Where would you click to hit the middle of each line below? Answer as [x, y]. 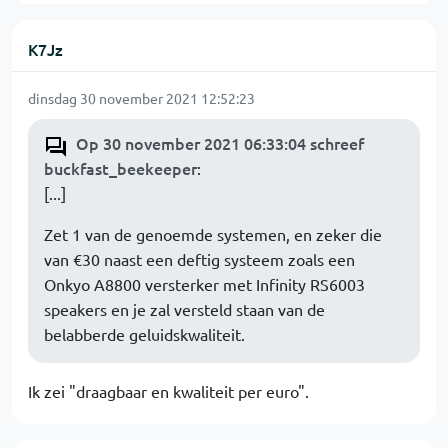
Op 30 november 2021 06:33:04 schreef [220, 143]
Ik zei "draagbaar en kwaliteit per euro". [168, 391]
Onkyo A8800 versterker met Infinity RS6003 [204, 284]
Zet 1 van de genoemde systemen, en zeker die [213, 234]
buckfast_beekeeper [120, 168]
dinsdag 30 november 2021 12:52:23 [141, 98]
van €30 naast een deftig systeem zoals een [199, 259]
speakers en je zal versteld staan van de [184, 309]
